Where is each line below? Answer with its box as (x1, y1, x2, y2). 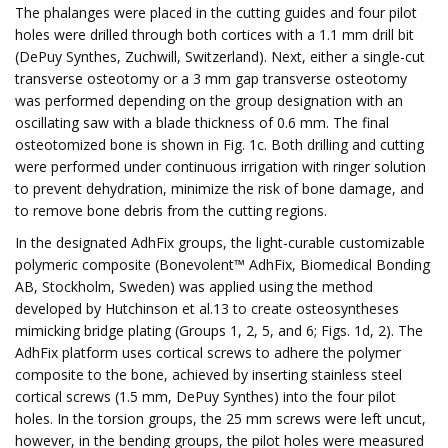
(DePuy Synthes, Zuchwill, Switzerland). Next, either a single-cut (15, 47, 425, 66)
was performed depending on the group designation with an (15, 91, 403, 110)
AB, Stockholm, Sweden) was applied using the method (15, 277, 373, 296)
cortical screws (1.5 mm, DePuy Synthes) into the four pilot (15, 387, 396, 406)
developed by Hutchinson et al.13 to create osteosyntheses (15, 299, 399, 318)
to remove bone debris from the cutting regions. (15, 201, 327, 220)
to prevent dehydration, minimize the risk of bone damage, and (15, 179, 424, 198)
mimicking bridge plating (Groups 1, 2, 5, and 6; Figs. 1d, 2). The (15, 321, 423, 340)
